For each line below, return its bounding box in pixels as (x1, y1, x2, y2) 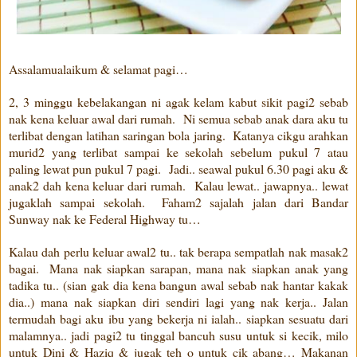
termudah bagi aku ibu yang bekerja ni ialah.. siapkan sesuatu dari (9, 309, 348, 327)
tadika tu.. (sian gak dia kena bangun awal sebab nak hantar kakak (9, 276, 348, 293)
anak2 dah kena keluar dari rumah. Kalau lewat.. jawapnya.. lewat (9, 176, 348, 194)
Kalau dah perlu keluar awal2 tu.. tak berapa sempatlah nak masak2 (9, 242, 348, 260)
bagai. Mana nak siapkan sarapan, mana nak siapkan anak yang (9, 259, 348, 277)
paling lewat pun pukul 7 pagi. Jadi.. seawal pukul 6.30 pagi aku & (9, 159, 348, 177)
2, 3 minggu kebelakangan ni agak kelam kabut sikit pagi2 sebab (9, 92, 348, 110)
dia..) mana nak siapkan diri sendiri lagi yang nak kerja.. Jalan (9, 292, 348, 310)
